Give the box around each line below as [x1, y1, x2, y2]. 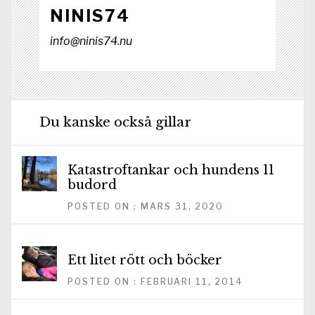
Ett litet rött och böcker [67, 252, 222, 268]
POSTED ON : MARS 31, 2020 [67, 200, 224, 212]
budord [67, 176, 117, 193]
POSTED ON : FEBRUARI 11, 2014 [67, 276, 243, 287]
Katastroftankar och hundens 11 [67, 162, 274, 178]
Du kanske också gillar [39, 114, 191, 131]
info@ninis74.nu [50, 34, 132, 49]
